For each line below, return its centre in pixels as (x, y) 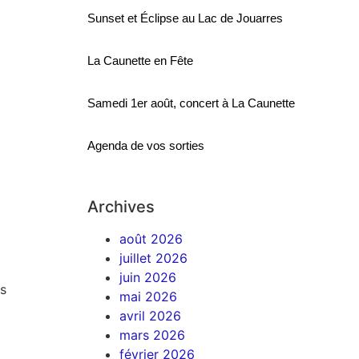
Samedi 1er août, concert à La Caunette (192, 103)
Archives (121, 206)
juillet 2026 (154, 258)
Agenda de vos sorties (146, 145)
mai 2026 (149, 296)
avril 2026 (151, 315)
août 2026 (151, 238)
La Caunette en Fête (141, 60)
